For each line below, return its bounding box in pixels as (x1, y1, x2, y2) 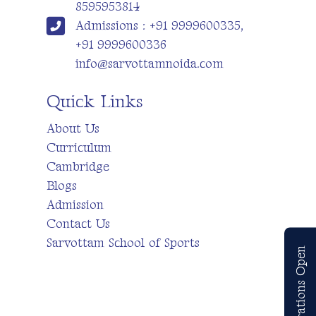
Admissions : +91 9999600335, (75, 18, 243, 34)
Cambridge (46, 159, 109, 175)
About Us (46, 121, 99, 137)
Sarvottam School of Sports (46, 236, 200, 251)
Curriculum (46, 140, 111, 156)
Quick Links (46, 91, 143, 114)
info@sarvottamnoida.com (75, 56, 224, 72)
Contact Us (46, 217, 110, 232)
